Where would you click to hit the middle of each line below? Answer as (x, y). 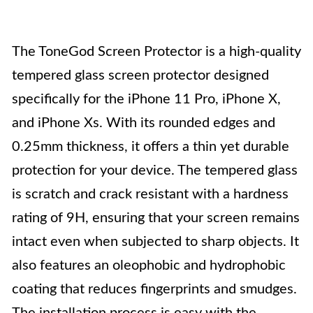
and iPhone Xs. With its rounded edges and (144, 123)
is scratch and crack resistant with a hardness (150, 194)
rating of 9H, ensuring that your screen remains (156, 218)
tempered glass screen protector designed (140, 75)
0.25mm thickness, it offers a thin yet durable (151, 147)
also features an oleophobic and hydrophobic (149, 265)
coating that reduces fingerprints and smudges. (154, 289)
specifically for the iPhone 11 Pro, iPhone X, (146, 99)
